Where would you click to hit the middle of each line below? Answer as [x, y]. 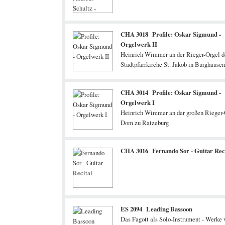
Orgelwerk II [139, 44]
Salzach [131, 74]
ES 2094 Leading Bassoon [156, 209]
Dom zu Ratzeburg [145, 123]
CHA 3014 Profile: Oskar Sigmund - [171, 92]
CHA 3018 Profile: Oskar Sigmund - [171, 34]
